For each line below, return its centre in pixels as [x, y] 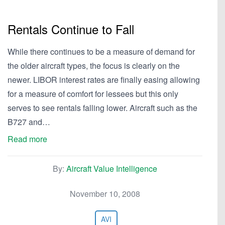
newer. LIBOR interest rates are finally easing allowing [104, 80]
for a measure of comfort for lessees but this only [93, 94]
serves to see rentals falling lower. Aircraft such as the [102, 108]
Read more [27, 139]
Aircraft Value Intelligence [112, 168]
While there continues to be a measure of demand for [101, 51]
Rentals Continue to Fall [71, 29]
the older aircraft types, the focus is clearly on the [94, 66]
